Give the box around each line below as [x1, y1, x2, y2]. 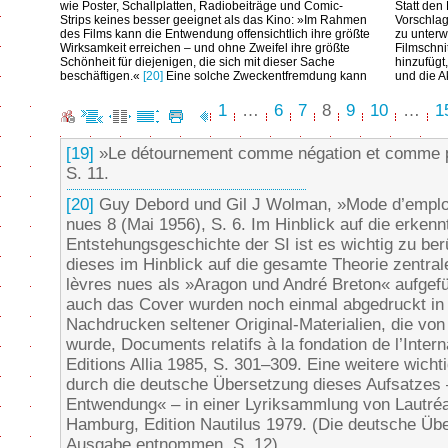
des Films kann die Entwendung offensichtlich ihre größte [60, 27, 370, 41]
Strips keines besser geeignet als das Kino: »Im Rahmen [60, 13, 367, 27]
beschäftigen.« [60, 69, 143, 83]
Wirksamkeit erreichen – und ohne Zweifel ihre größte [60, 41, 350, 55]
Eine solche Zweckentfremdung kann [163, 69, 367, 83]
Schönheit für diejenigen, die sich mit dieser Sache [60, 55, 335, 69]
